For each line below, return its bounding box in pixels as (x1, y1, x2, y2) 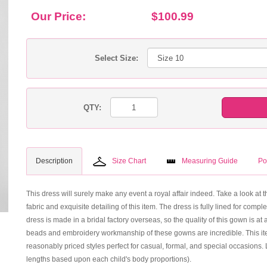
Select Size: (95, 54, 138, 63)
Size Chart (112, 157, 146, 165)
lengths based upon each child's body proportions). (26, 255, 191, 263)
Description (36, 157, 73, 165)
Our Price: (31, 10, 86, 23)
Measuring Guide (182, 157, 238, 165)
